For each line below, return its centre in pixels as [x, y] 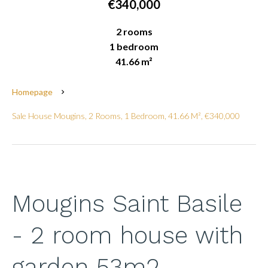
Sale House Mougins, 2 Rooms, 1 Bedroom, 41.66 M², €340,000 [126, 116]
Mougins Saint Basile [127, 204]
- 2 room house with [127, 235]
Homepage [32, 92]
